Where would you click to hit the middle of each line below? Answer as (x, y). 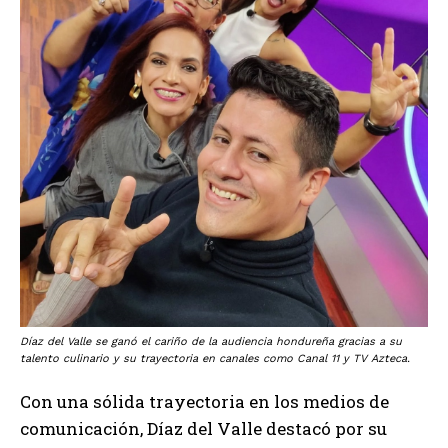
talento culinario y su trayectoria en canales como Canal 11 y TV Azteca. (215, 358)
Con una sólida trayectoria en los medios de (204, 401)
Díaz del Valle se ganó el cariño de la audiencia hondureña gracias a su (211, 341)
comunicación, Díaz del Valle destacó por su (203, 428)
